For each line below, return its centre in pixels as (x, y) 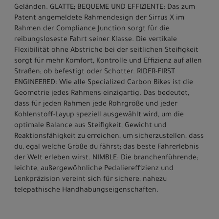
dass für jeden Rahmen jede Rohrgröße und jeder (96, 104)
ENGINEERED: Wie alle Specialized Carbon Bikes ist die (104, 83)
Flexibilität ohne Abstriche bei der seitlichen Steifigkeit (106, 51)
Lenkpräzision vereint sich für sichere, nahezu (90, 180)
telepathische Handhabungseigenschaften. (86, 190)
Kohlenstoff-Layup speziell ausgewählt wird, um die (99, 115)
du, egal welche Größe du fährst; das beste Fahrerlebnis (107, 147)
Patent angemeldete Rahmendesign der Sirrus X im (99, 18)
